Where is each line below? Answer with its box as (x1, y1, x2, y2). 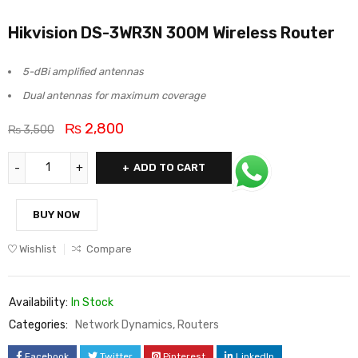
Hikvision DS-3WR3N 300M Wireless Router (8, 23, 335, 43)
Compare (86, 243, 132, 256)
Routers (177, 318, 219, 332)
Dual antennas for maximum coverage (22, 89, 205, 102)
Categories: (9, 318, 68, 332)
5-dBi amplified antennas (22, 66, 144, 78)
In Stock (71, 296, 113, 310)
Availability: (9, 296, 68, 310)
